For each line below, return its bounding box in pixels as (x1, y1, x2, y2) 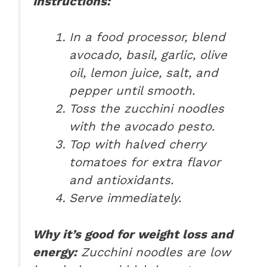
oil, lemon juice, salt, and (69, 66, 219, 80)
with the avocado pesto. (69, 119, 215, 134)
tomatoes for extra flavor (69, 155, 221, 170)
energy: (33, 245, 77, 260)
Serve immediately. (69, 191, 182, 206)
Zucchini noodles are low (77, 245, 231, 260)
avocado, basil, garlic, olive (69, 48, 228, 63)
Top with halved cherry (69, 137, 206, 152)
